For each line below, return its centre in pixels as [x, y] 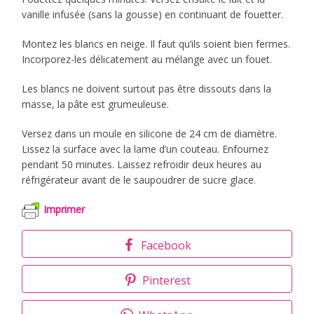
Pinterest [166, 280]
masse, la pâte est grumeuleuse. [96, 104]
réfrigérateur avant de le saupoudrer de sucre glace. [139, 179]
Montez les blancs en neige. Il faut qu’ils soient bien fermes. [156, 43]
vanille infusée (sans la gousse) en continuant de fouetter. [153, 14]
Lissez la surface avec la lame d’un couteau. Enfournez [145, 149]
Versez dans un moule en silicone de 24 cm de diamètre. [150, 133]
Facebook [166, 245]
